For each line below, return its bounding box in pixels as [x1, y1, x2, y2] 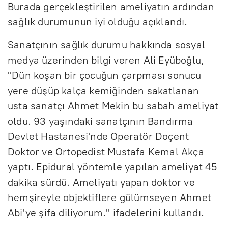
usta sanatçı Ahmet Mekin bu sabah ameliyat [8, 99, 219, 112]
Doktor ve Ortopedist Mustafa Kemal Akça [8, 145, 204, 158]
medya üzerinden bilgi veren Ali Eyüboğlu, [8, 53, 205, 66]
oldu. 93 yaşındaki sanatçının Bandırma [8, 115, 193, 127]
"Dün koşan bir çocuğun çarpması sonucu [8, 69, 202, 81]
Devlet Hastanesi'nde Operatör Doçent [8, 130, 189, 142]
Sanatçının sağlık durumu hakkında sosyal [8, 38, 206, 51]
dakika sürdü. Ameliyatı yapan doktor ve [8, 176, 195, 188]
